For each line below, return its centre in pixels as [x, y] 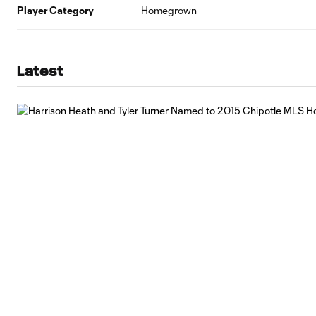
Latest [40, 71]
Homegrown [169, 10]
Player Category [55, 10]
